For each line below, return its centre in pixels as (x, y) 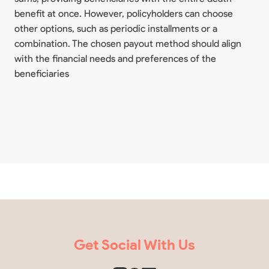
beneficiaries (42, 73)
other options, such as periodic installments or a (116, 28)
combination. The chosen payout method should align (128, 43)
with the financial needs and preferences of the (115, 58)
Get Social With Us (134, 244)
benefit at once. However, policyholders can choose (124, 13)
